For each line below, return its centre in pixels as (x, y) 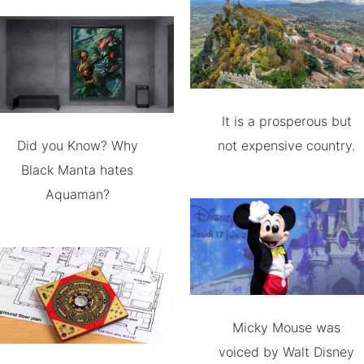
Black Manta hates (78, 169)
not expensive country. (287, 145)
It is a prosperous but (286, 121)
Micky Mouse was (287, 327)
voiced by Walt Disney (287, 351)
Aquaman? (77, 194)
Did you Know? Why (77, 145)
